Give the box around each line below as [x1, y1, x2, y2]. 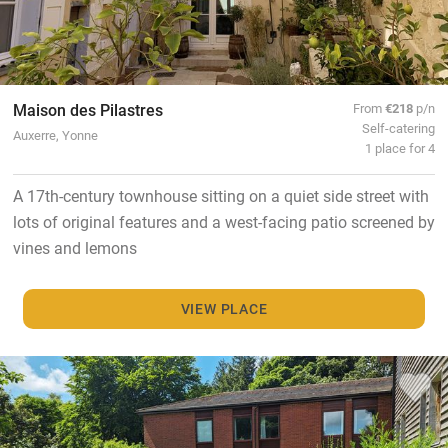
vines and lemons [12, 236, 137, 258]
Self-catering [362, 118, 436, 136]
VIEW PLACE [180, 298, 268, 318]
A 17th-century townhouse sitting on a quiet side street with [12, 184, 429, 206]
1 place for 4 [365, 138, 436, 156]
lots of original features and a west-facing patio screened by [12, 210, 435, 232]
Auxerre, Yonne [12, 125, 98, 143]
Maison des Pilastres [12, 98, 163, 120]
